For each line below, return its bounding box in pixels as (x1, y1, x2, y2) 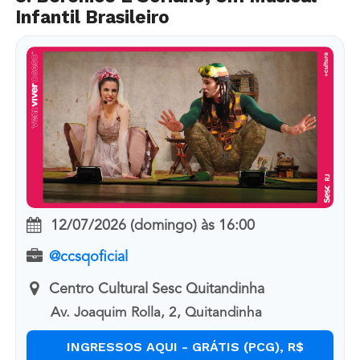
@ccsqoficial (48, 250, 128, 265)
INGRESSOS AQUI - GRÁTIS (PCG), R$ (66, 339, 304, 355)
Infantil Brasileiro (14, 6, 170, 27)
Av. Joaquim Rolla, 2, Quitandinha (51, 306, 263, 321)
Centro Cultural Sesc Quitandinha (48, 281, 264, 297)
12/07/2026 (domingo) (50, 218, 197, 233)
